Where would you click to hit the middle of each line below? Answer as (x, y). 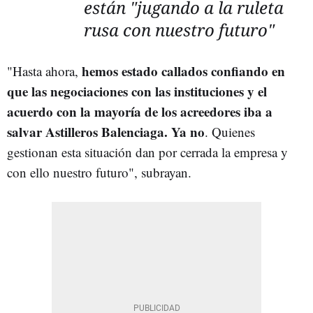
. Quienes (230, 131)
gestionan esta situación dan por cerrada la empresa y (147, 152)
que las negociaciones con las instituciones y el (137, 91)
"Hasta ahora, (44, 71)
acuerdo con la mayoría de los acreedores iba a (140, 111)
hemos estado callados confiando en (183, 71)
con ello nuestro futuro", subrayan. (99, 172)
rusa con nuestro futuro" (179, 29)
